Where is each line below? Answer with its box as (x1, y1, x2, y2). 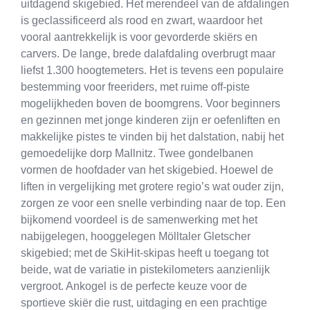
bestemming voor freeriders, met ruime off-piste (21, 81, 250, 93)
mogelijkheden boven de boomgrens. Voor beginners (21, 98, 280, 110)
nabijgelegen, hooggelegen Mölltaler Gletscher (21, 230, 250, 243)
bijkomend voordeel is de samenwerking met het (21, 214, 257, 226)
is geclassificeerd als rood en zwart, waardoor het (21, 15, 262, 27)
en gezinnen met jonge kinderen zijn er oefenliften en (21, 114, 280, 127)
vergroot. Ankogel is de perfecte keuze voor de (21, 280, 247, 293)
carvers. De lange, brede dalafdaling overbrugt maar (21, 48, 275, 60)
